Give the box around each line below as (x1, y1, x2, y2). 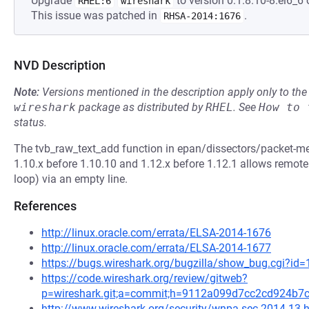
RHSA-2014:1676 (163, 10, 241, 21)
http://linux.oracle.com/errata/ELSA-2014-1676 (41, 226, 271, 239)
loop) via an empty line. (14, 172, 128, 186)
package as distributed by (76, 101, 206, 114)
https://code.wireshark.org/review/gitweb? (41, 272, 248, 285)
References (14, 199, 77, 213)
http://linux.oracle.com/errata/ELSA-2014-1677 (41, 241, 271, 255)
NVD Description (14, 58, 106, 72)
